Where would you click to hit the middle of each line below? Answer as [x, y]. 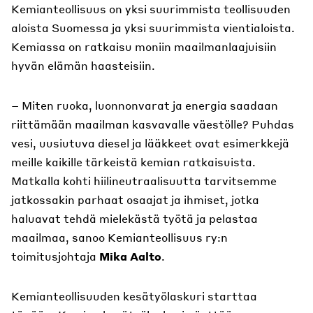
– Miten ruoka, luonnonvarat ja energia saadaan [145, 105]
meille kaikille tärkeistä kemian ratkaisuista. [133, 161]
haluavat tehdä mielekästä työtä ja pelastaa [134, 218]
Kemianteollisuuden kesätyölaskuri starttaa [134, 296]
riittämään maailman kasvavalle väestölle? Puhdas [153, 124]
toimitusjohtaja [55, 256]
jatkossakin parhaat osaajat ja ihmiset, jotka [135, 199]
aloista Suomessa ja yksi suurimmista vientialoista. [153, 27]
